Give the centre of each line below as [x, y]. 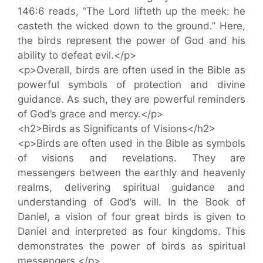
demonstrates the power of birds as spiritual [131, 246]
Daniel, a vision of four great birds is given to [131, 216]
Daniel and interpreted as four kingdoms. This [131, 231]
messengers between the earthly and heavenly [131, 172]
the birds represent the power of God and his [131, 40]
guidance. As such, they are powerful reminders [131, 99]
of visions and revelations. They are [131, 158]
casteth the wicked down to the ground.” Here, [131, 26]
